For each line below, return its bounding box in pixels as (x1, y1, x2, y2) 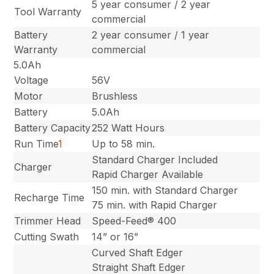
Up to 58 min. (92, 137, 155, 150)
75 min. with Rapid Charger (92, 198, 218, 211)
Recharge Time (14, 191, 85, 204)
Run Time (14, 137, 59, 150)
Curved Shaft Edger (92, 246, 183, 259)
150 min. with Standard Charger (92, 183, 239, 196)
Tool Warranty (14, 5, 82, 18)
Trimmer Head (14, 214, 81, 227)
